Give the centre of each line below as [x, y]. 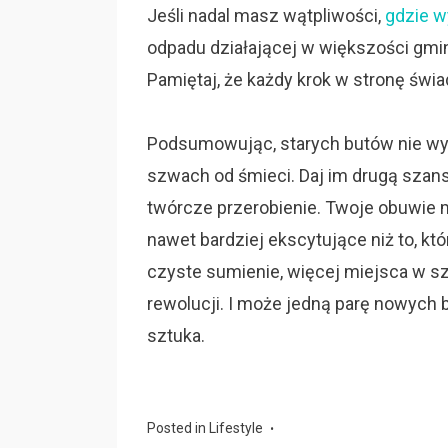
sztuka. [176, 335]
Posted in [178, 428]
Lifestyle [236, 428]
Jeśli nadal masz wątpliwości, [266, 15]
